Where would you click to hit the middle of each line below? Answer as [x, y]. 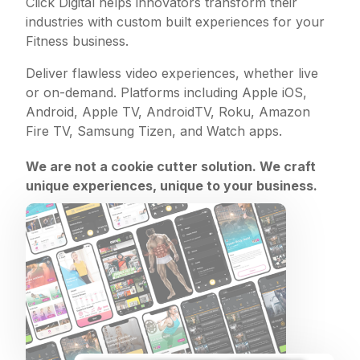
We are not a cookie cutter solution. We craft [171, 167]
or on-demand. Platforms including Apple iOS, [167, 93]
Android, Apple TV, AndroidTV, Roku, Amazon [168, 112]
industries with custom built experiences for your [176, 22]
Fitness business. [80, 41]
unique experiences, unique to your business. [172, 186]
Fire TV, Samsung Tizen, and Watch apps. [154, 131]
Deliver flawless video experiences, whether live [172, 74]
